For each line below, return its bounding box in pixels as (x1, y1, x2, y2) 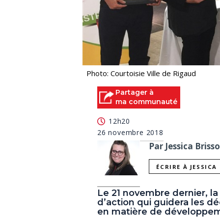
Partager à (115, 88, 154, 97)
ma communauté (115, 97, 177, 107)
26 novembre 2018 (97, 127, 164, 137)
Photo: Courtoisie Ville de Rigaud (86, 68, 196, 79)
